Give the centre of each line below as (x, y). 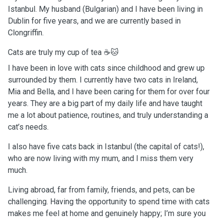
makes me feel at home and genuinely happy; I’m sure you (107, 213)
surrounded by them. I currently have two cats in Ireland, (103, 80)
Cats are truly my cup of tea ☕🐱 (63, 52)
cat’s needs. (28, 127)
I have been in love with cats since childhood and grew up (106, 68)
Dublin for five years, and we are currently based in (94, 21)
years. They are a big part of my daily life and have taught (105, 103)
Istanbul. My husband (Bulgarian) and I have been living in (105, 9)
